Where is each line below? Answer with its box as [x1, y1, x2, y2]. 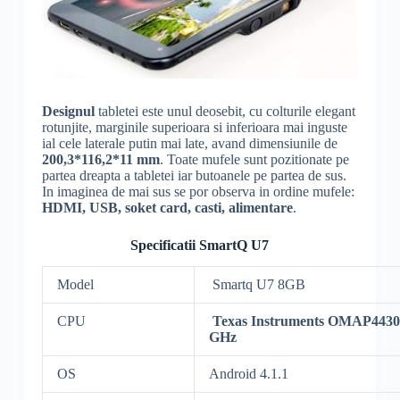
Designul [41, 103, 95, 119]
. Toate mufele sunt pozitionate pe [159, 151, 349, 167]
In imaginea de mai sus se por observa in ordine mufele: [41, 183, 354, 199]
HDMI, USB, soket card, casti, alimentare [41, 199, 293, 215]
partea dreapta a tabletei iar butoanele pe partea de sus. [41, 167, 346, 183]
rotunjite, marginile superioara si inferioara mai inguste [41, 119, 347, 135]
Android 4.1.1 [208, 366, 288, 382]
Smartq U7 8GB [208, 277, 305, 293]
